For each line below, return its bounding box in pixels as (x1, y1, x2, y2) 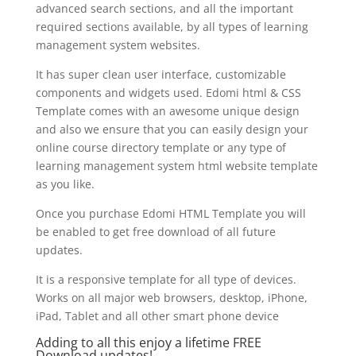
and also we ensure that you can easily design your (35, 122, 308, 137)
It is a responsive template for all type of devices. (35, 272, 296, 288)
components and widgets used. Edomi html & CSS (35, 85, 301, 101)
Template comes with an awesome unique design (35, 103, 300, 119)
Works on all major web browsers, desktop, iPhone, (35, 290, 308, 306)
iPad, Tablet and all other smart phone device (35, 308, 279, 324)
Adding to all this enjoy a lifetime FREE (35, 334, 261, 352)
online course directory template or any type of (35, 140, 286, 156)
